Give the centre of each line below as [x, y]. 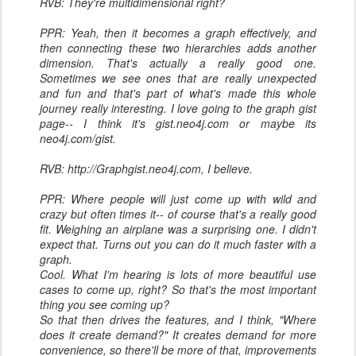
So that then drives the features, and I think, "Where [178, 319]
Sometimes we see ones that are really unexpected [178, 78]
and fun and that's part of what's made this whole [178, 93]
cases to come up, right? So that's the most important [178, 289]
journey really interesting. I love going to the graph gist [178, 108]
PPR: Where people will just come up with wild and [178, 199]
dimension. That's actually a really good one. [178, 63]
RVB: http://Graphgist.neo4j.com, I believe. [146, 168]
